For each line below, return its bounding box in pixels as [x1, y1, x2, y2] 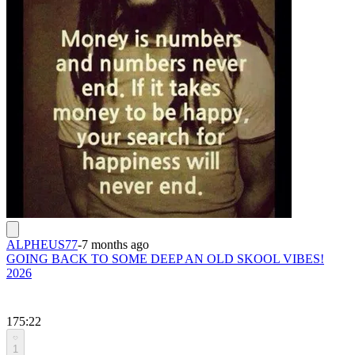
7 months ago [82, 237, 149, 251]
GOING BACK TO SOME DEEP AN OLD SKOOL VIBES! [6, 251, 324, 265]
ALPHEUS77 [6, 237, 78, 251]
